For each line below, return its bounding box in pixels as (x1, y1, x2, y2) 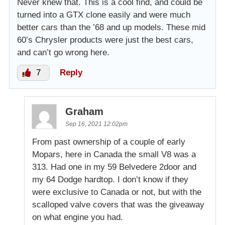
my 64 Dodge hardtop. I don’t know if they (32, 175, 188, 185)
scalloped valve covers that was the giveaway (32, 200, 204, 210)
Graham (65, 106, 103, 118)
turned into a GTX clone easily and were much (17, 10, 190, 20)
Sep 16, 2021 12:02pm (65, 121, 128, 128)
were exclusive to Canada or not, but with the (32, 187, 201, 197)
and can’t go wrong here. (17, 48, 109, 58)
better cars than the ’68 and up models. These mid (17, 23, 205, 33)
